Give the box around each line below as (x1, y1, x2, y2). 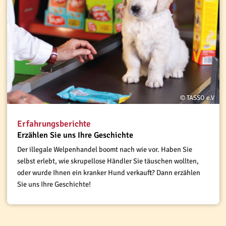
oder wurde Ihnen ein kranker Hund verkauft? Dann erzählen (17, 168, 200, 177)
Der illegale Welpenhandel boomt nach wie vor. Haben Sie (17, 145, 192, 154)
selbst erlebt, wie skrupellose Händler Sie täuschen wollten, (17, 156, 199, 165)
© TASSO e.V (180, 93, 214, 102)
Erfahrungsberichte (17, 118, 91, 129)
